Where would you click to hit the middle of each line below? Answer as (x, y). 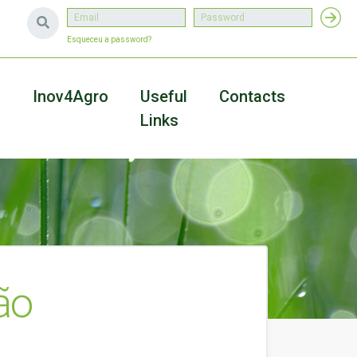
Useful (164, 96)
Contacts (252, 96)
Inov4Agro (71, 96)
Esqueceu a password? (109, 39)
